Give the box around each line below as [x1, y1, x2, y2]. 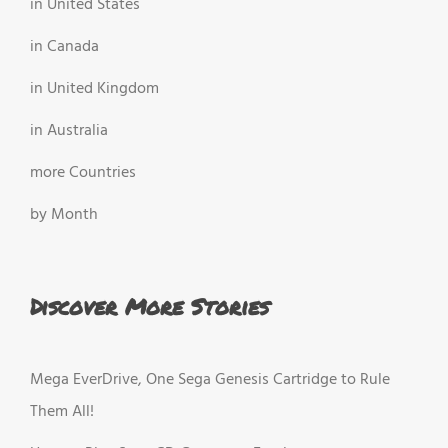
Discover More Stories [30, 291, 269, 323]
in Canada [30, 34, 99, 61]
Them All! [30, 398, 94, 425]
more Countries [30, 160, 136, 187]
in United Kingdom [30, 76, 159, 103]
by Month [30, 202, 98, 229]
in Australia [30, 118, 108, 145]
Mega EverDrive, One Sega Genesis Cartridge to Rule [30, 366, 390, 393]
